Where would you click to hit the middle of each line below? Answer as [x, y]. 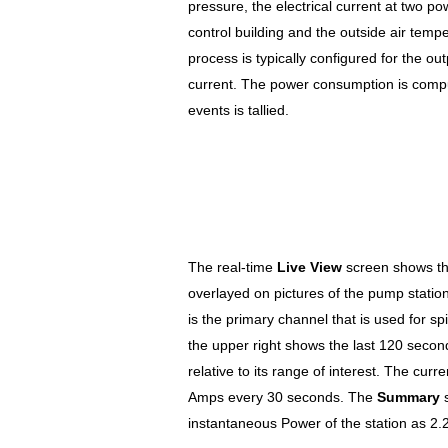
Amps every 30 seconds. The [282, 396]
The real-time [232, 266]
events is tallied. [238, 110]
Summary [408, 396]
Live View [309, 266]
